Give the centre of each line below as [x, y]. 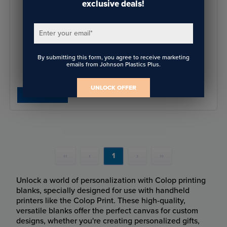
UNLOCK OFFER [113, 88]
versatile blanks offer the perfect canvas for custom [107, 211]
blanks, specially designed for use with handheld [103, 191]
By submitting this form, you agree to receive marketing [113, 57]
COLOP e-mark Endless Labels [159, 37]
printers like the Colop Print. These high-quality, [101, 201]
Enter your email [64, 33]
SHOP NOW [43, 95]
